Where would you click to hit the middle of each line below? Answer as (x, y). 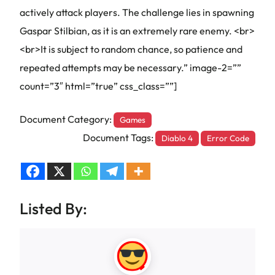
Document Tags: (119, 137)
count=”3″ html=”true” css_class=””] (98, 86)
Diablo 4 (177, 138)
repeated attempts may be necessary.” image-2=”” (130, 68)
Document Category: (67, 119)
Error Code (228, 138)
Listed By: (53, 209)
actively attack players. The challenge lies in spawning (137, 12)
